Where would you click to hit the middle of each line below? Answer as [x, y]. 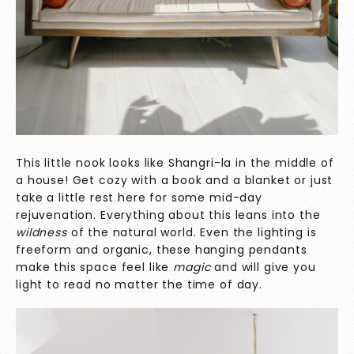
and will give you [265, 267]
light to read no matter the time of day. [139, 285]
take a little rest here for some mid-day [139, 198]
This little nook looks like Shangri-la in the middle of [175, 163]
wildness [43, 233]
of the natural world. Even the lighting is [194, 233]
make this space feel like [95, 267]
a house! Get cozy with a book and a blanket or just [175, 181]
